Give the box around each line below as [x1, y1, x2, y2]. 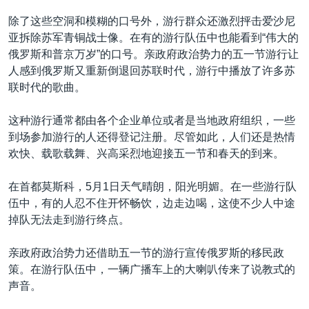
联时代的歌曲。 [8, 81, 86, 93]
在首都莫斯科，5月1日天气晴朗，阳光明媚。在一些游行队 [8, 181, 297, 192]
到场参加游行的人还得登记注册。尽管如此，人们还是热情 [8, 131, 295, 143]
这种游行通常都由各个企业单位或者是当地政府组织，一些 [8, 114, 295, 126]
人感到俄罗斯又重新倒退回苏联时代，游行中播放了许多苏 [8, 65, 295, 77]
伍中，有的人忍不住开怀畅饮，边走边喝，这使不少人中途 [8, 197, 295, 209]
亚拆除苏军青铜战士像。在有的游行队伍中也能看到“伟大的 [8, 32, 299, 43]
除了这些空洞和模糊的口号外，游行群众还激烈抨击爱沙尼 [8, 15, 295, 27]
